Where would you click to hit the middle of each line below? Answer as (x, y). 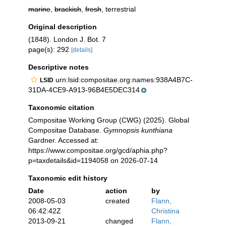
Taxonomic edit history (68, 178)
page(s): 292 (50, 49)
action (116, 191)
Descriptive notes (59, 67)
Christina (165, 211)
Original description (63, 27)
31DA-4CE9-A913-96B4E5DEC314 (84, 90)
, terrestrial (119, 9)
